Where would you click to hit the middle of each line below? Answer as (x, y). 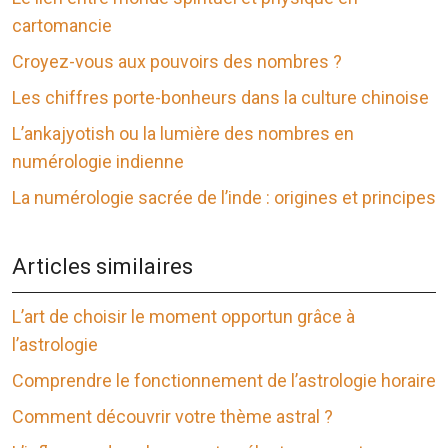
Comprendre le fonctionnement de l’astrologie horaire (224, 381)
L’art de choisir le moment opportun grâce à (183, 317)
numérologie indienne (98, 162)
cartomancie (62, 26)
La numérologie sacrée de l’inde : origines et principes (224, 198)
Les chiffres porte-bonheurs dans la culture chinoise (220, 98)
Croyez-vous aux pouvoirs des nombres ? (177, 62)
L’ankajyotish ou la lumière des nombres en (183, 134)
